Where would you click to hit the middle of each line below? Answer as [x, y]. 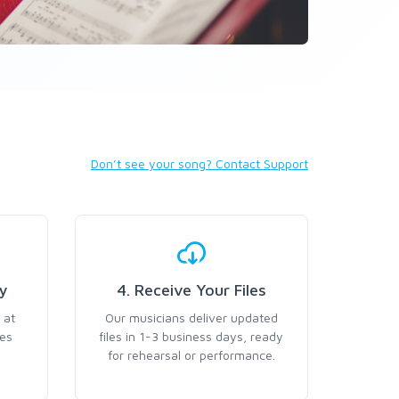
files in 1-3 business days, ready [191, 336]
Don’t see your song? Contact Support [199, 163]
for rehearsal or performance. [191, 355]
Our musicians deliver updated [191, 318]
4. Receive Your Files [191, 290]
